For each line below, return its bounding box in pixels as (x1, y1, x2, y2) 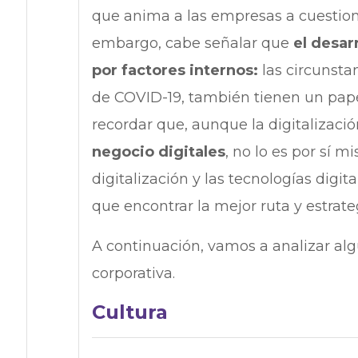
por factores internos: (91, 62, 258, 80)
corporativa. (91, 265, 175, 283)
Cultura (91, 300, 168, 324)
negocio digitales (91, 143, 225, 161)
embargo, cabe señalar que (91, 34, 293, 53)
